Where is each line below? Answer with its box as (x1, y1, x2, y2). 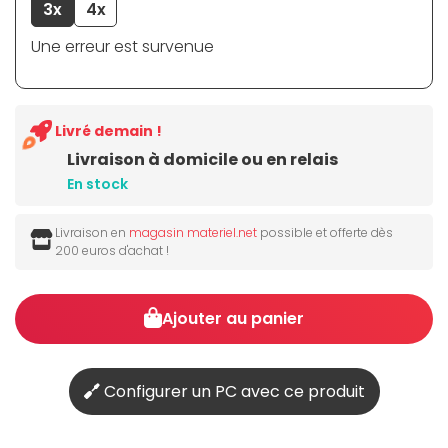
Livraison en (55, 224, 129, 242)
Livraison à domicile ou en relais (67, 148, 338, 172)
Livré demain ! (55, 121, 162, 142)
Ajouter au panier (162, 307, 305, 331)
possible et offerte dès (257, 224, 393, 242)
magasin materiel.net (129, 224, 257, 242)
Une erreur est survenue (31, 35, 214, 59)
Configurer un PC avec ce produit (99, 380, 365, 404)
